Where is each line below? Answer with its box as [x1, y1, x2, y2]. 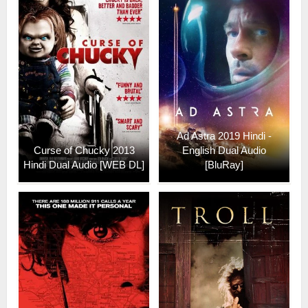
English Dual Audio [182, 144, 266, 156]
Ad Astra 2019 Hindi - [177, 129, 272, 142]
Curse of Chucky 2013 [33, 144, 135, 156]
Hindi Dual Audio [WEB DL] [23, 158, 144, 170]
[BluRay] [205, 158, 243, 170]
